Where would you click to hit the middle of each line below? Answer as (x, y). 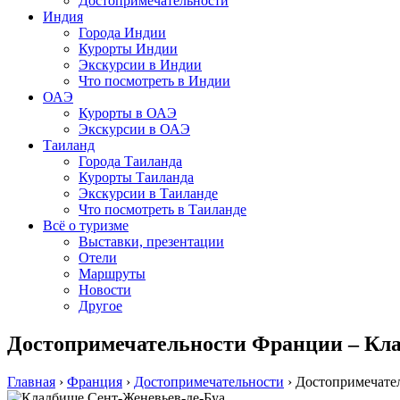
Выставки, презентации (151, 242)
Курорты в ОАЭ (128, 113)
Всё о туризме (86, 225)
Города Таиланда (130, 161)
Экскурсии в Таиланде (148, 193)
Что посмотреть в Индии (154, 81)
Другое (100, 306)
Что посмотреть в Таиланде (162, 209)
